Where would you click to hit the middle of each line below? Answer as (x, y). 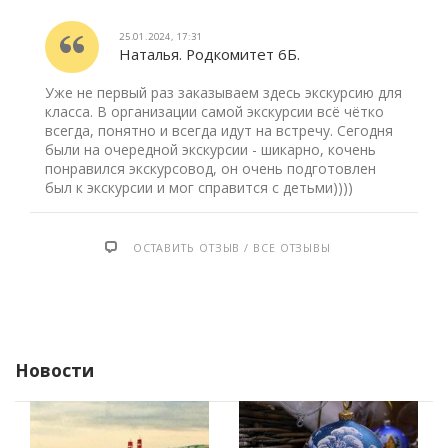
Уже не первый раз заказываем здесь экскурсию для (223, 92)
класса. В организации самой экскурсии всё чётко (214, 111)
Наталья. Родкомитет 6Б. (209, 54)
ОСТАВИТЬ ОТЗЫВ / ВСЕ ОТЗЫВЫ (230, 247)
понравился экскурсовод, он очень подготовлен (210, 168)
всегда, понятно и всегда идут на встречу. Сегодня (219, 130)
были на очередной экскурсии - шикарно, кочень (210, 149)
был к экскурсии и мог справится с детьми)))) (199, 187)
